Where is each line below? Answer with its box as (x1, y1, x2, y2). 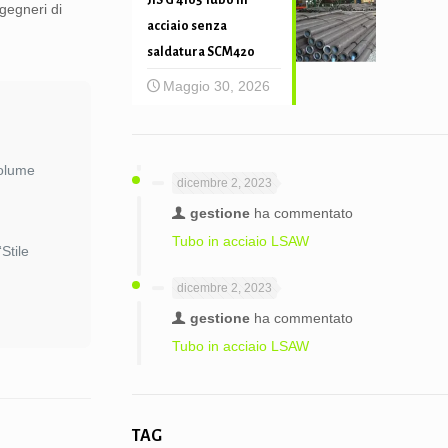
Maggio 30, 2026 (162, 78, 270, 94)
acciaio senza (146, 19, 227, 33)
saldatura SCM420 (146, 45, 255, 59)
